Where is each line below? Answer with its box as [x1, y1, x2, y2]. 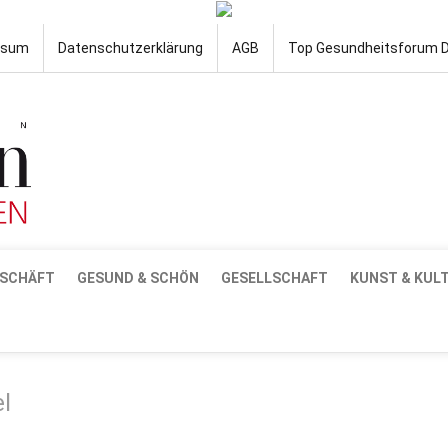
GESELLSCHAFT [221, 269, 328, 286]
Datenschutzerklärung [58, 40, 203, 56]
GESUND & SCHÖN [77, 269, 199, 286]
